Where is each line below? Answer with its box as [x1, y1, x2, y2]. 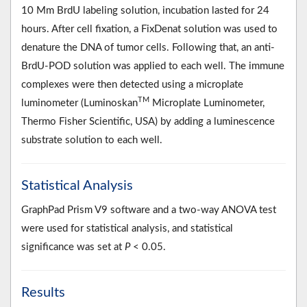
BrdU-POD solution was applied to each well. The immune [21, 60, 284, 71]
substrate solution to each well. [21, 134, 162, 145]
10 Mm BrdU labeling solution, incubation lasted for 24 [21, 5, 269, 16]
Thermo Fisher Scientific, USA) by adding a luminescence [21, 116, 275, 127]
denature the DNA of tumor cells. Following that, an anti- [21, 42, 275, 53]
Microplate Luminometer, [149, 97, 265, 108]
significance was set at [21, 241, 125, 252]
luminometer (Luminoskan [21, 97, 138, 108]
